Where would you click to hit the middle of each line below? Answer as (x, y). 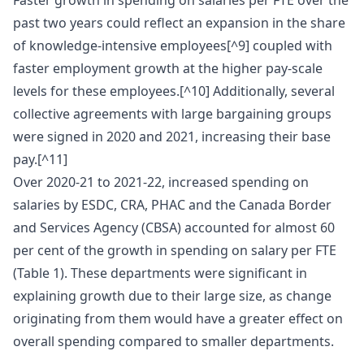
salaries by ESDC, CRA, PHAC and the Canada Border (172, 205)
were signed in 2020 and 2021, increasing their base (172, 137)
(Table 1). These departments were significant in (160, 273)
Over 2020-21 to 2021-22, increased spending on (161, 182)
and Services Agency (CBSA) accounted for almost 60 (174, 228)
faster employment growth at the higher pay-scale (168, 69)
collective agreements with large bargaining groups (172, 114)
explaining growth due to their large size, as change (172, 296)
